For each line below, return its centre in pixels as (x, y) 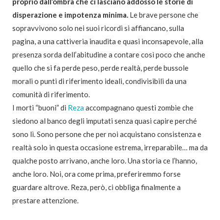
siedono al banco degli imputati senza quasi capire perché (105, 121)
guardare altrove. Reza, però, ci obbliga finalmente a (96, 187)
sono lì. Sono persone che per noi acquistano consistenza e (107, 134)
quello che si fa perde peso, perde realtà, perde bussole (100, 68)
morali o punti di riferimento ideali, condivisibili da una (99, 81)
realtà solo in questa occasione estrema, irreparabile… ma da (110, 148)
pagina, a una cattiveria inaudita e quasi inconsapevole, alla (108, 41)
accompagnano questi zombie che (139, 108)
